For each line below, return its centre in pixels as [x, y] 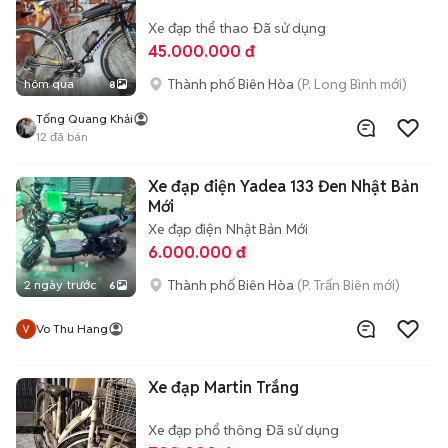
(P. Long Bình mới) [352, 84]
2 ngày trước [60, 284]
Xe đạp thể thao [198, 28]
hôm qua [49, 83]
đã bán [67, 136]
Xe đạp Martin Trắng [223, 387]
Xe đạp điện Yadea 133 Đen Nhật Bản [283, 186]
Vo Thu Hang [72, 328]
